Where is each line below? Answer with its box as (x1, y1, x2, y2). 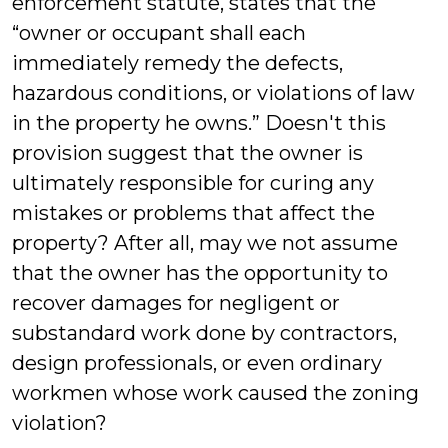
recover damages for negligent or (12, 291, 340, 315)
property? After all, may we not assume (12, 231, 398, 255)
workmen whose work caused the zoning (12, 381, 419, 405)
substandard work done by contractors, (12, 321, 397, 345)
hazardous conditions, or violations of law (12, 81, 415, 105)
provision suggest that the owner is (12, 141, 363, 165)
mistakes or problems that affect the (12, 201, 375, 225)
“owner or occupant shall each (12, 21, 306, 45)
